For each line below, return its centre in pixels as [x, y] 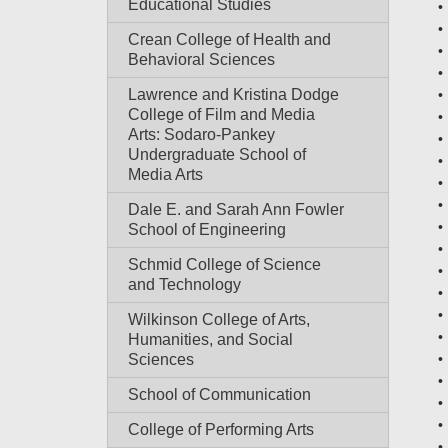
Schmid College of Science [224, 264]
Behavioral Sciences [201, 59]
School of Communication [219, 394]
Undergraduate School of [217, 154]
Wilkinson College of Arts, [219, 319]
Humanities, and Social [210, 339]
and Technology [184, 284]
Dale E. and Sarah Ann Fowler [236, 209]
